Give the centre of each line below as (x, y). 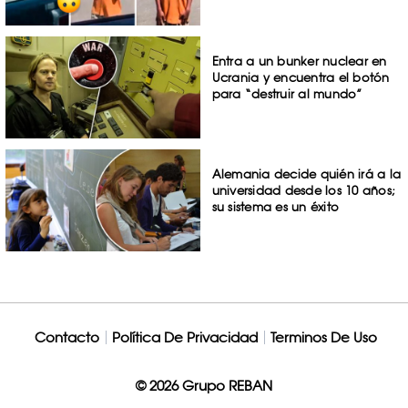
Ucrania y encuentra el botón (301, 78)
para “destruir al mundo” (287, 94)
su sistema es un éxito (275, 206)
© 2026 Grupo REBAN (204, 385)
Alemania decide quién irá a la (306, 173)
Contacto (66, 337)
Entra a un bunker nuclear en (299, 61)
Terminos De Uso (323, 337)
